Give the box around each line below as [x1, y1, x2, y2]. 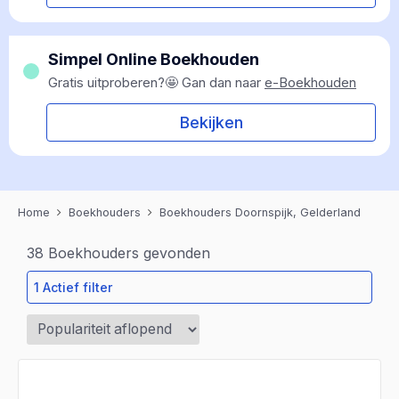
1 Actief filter [34, 280, 112, 295]
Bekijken [179, 113, 243, 132]
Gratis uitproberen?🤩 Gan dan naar [48, 74, 265, 91]
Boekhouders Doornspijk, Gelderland [159, 206, 361, 219]
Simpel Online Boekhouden [48, 50, 259, 69]
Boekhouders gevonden [44, 244, 210, 262]
